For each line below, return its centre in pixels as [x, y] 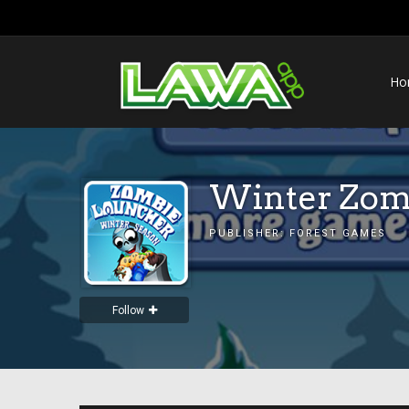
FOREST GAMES [338, 233]
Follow [128, 310]
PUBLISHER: [249, 233]
